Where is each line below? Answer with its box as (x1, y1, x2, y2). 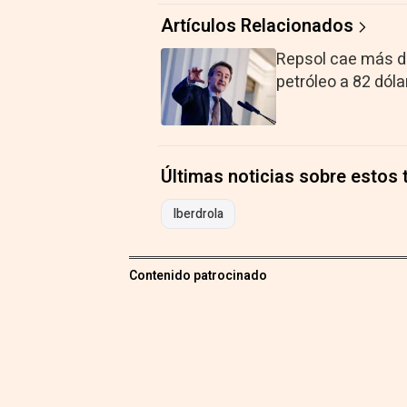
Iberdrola (173, 203, 223, 223)
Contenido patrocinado (129, 265, 267, 285)
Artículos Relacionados (161, 12, 353, 39)
